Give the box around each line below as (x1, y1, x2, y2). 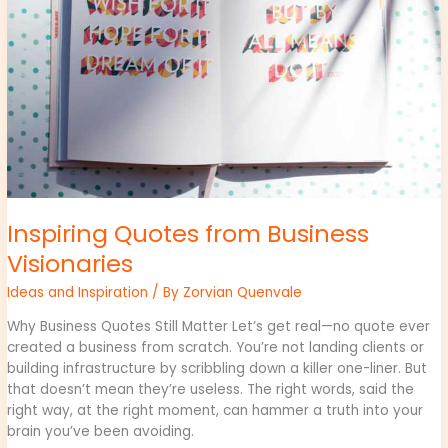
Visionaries (7, 246, 134, 280)
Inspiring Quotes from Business (7, 216, 370, 250)
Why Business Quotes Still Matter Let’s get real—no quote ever (7, 317, 431, 337)
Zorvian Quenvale (183, 283, 303, 303)
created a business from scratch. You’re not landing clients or (7, 338, 425, 358)
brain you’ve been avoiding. (7, 422, 195, 442)
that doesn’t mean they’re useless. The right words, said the (7, 380, 415, 400)
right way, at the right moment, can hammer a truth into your (7, 401, 424, 421)
